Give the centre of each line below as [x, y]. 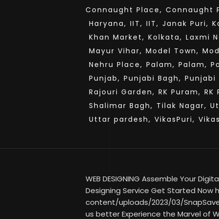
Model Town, [172, 51]
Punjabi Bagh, [153, 78]
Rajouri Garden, [122, 92]
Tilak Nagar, [182, 106]
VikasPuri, [175, 119]
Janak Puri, [186, 23]
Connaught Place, [124, 10]
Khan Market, [117, 37]
